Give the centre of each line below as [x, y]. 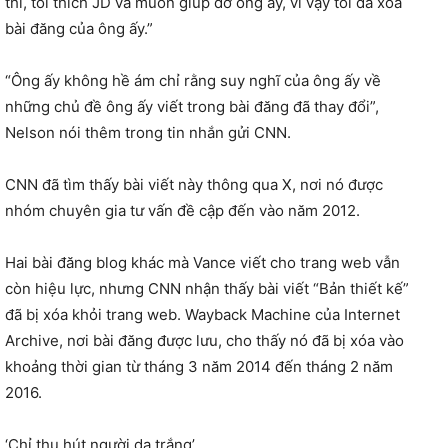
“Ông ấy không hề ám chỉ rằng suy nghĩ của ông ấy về [193, 80]
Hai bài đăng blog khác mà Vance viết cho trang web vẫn [202, 262]
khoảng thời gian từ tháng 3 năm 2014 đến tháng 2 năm [199, 366]
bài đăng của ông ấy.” [79, 28]
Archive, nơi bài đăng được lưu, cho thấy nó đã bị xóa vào [204, 340]
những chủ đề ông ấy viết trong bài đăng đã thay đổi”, [192, 106]
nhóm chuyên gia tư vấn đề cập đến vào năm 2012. [182, 210]
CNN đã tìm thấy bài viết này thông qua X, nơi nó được [194, 184]
